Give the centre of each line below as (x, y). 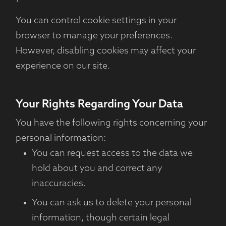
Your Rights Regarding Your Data (99, 105)
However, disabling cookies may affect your (105, 51)
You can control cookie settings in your (96, 21)
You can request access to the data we (112, 154)
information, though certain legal (100, 218)
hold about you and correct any (97, 169)
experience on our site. (63, 66)
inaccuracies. (59, 184)
